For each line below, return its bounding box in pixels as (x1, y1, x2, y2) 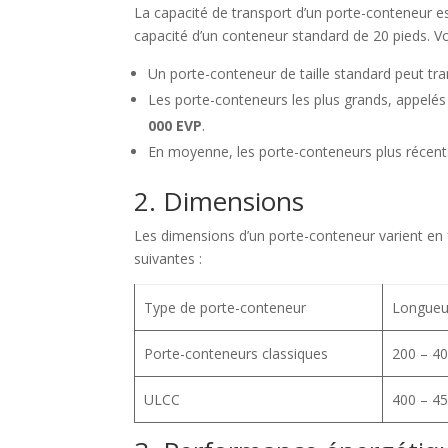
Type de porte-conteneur (143, 298, 306, 317)
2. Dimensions (134, 183, 305, 219)
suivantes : (134, 249, 203, 268)
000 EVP (148, 116, 203, 135)
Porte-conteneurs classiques (143, 344, 328, 363)
